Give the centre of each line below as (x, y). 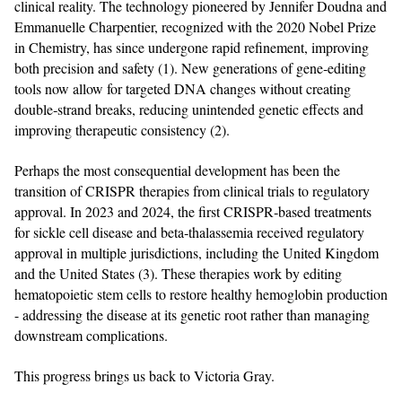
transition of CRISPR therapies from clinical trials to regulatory (192, 190)
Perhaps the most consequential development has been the (177, 170)
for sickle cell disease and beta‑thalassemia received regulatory (189, 232)
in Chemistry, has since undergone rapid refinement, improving (192, 47)
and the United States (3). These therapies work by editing (178, 273)
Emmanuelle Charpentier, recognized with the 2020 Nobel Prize (195, 26)
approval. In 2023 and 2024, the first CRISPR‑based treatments (193, 211)
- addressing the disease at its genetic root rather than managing (192, 314)
